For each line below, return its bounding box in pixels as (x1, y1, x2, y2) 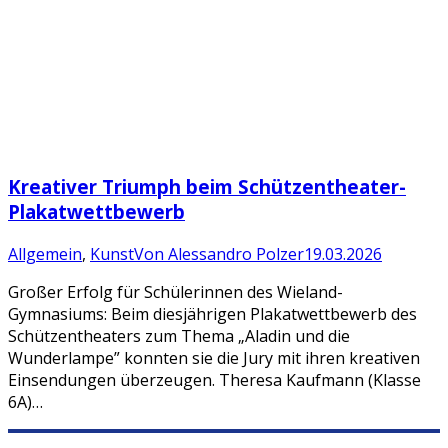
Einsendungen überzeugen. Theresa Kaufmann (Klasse (8, 368, 421, 391)
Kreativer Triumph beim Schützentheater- (8, 174, 406, 200)
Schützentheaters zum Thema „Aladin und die (8, 324, 350, 347)
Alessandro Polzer (168, 242, 304, 265)
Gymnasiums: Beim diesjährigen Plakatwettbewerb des (8, 302, 417, 325)
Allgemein (8, 242, 82, 265)
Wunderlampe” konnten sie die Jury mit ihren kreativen (8, 346, 420, 369)
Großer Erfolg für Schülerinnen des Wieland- (8, 280, 343, 303)
